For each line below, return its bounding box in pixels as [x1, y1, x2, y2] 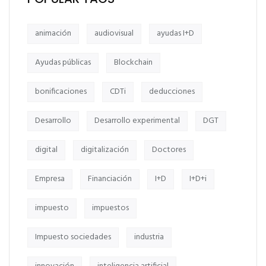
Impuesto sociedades [35, 230, 111, 244]
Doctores [152, 142, 186, 157]
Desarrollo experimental [94, 113, 180, 128]
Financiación [88, 172, 132, 186]
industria [134, 230, 164, 244]
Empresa [35, 172, 65, 186]
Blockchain [114, 55, 153, 69]
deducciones [149, 84, 195, 99]
